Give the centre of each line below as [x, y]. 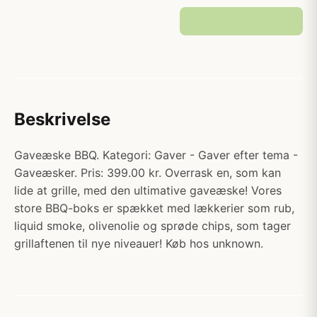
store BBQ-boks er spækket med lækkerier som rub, [154, 208]
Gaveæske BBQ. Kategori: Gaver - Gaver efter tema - [156, 155]
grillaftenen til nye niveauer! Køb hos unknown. [139, 243]
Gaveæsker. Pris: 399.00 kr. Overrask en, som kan [148, 173]
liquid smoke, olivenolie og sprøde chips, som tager [152, 226]
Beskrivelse [62, 119]
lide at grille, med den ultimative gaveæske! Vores [148, 190]
